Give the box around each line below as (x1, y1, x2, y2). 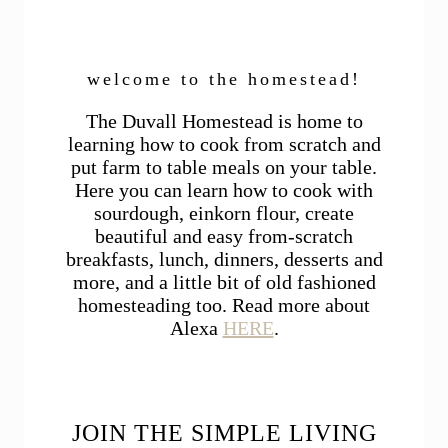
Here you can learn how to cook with (75, 179, 373, 202)
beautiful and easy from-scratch (95, 225, 353, 248)
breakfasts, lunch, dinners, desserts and (65, 248, 383, 271)
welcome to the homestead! (87, 69, 361, 90)
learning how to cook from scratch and (67, 133, 381, 156)
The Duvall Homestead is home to (85, 110, 363, 133)
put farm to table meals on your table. (71, 156, 377, 179)
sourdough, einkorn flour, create (94, 202, 354, 225)
